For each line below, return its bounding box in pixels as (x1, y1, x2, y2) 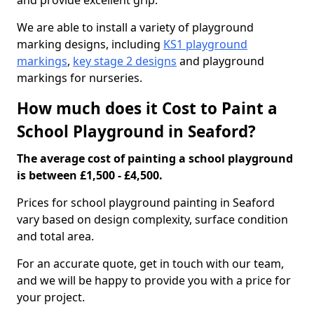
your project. (17, 289, 85, 305)
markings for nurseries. (17, 70, 142, 86)
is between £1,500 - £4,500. (17, 168, 163, 183)
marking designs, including (17, 36, 163, 52)
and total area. (17, 228, 94, 244)
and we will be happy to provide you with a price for (17, 273, 291, 288)
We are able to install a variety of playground (17, 20, 254, 35)
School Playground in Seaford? (17, 121, 256, 142)
